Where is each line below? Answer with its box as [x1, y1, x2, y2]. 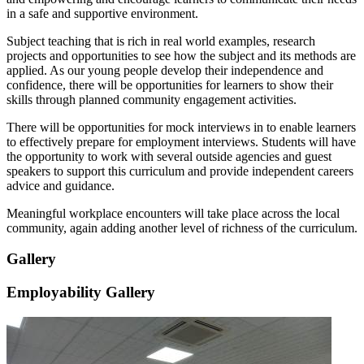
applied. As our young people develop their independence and [6, 63, 323, 77]
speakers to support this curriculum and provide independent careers [6, 163, 353, 178]
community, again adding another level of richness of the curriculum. [6, 220, 357, 235]
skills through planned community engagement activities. [6, 92, 297, 106]
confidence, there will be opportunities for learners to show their [6, 77, 333, 92]
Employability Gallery [6, 284, 155, 301]
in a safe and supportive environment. [6, 6, 198, 20]
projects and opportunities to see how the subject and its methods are [6, 48, 356, 63]
